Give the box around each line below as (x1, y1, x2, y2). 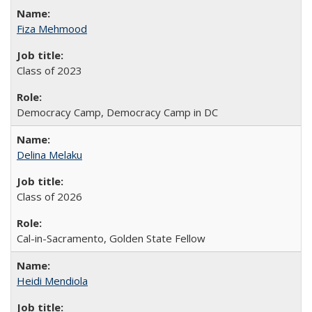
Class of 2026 (17, 189, 82, 203)
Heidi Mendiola (17, 274, 88, 288)
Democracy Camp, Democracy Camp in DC (17, 105, 218, 119)
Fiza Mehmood (17, 22, 87, 36)
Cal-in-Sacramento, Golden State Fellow (17, 231, 205, 245)
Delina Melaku (17, 148, 82, 162)
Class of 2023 (17, 63, 82, 77)
